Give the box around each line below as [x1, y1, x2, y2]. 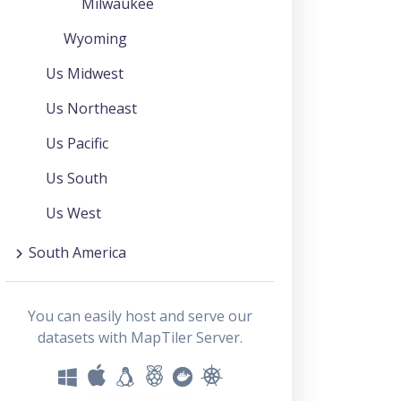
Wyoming [64, 28, 127, 48]
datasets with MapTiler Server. [37, 327, 243, 347]
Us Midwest [46, 63, 124, 83]
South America [29, 242, 126, 262]
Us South [46, 167, 107, 188]
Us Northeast [46, 98, 137, 118]
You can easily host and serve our [27, 305, 252, 326]
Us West [46, 202, 101, 223]
